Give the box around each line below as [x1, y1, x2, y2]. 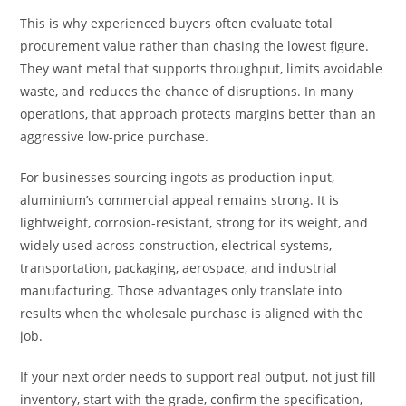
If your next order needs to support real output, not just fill [20, 368, 377, 385]
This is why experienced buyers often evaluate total [20, 14, 333, 32]
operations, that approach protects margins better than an [20, 105, 377, 122]
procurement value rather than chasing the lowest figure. [20, 37, 370, 54]
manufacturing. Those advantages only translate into [20, 282, 343, 299]
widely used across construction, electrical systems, [20, 237, 333, 254]
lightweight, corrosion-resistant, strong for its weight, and [20, 214, 369, 231]
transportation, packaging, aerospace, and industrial [20, 259, 338, 276]
